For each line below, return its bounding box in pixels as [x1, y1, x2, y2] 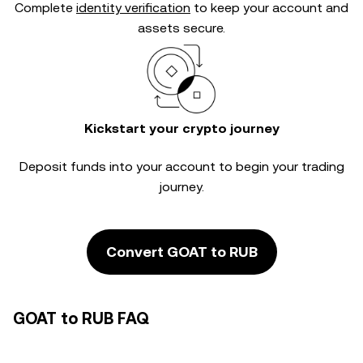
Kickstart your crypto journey [83, 121, 280, 136]
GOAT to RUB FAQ [13, 309, 149, 328]
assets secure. [138, 20, 225, 36]
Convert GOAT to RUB [105, 243, 258, 260]
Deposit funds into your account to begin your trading [19, 159, 344, 174]
